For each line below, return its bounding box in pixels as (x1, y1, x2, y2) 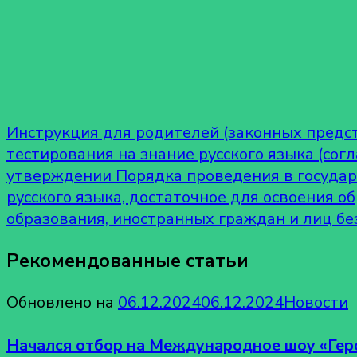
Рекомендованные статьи (6, 247, 249, 273)
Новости (284, 292, 348, 314)
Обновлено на (6, 292, 118, 314)
